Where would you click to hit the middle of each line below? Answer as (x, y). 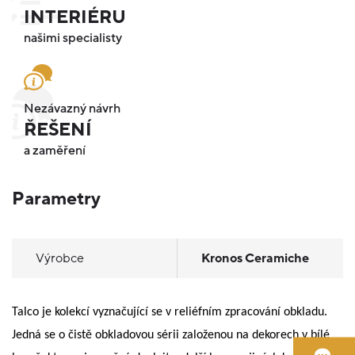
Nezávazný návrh (72, 109)
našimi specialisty (73, 38)
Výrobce (60, 259)
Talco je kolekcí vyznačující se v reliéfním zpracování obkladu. (170, 313)
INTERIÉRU (75, 17)
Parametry (56, 199)
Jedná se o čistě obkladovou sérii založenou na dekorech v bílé (171, 336)
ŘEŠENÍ (58, 130)
